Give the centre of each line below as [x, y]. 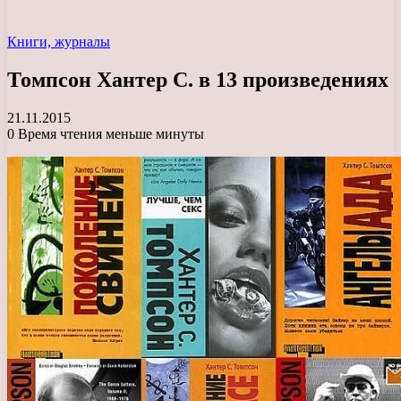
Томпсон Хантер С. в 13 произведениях [198, 79]
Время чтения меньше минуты [109, 133]
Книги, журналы [59, 42]
